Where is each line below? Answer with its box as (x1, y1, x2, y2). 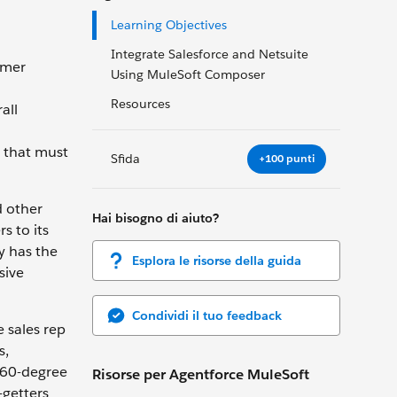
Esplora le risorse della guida (132, 252, 301, 269)
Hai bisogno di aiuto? (92, 209, 219, 226)
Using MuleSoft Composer (111, 66, 265, 82)
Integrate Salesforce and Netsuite (111, 46, 308, 62)
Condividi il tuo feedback (132, 307, 282, 323)
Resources (111, 96, 174, 112)
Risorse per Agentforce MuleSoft (92, 364, 309, 384)
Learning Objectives (111, 17, 227, 33)
